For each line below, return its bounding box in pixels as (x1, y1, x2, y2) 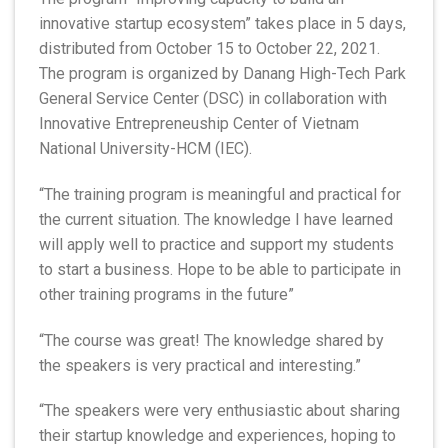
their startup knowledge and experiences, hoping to (39, 426, 396, 446)
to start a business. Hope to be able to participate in (39, 259, 401, 279)
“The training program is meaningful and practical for (39, 184, 401, 204)
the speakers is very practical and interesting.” (39, 355, 361, 375)
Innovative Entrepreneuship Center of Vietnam (39, 114, 359, 133)
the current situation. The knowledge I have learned (39, 209, 393, 229)
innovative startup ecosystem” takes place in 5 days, (39, 14, 406, 33)
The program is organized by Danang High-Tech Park (39, 64, 406, 83)
